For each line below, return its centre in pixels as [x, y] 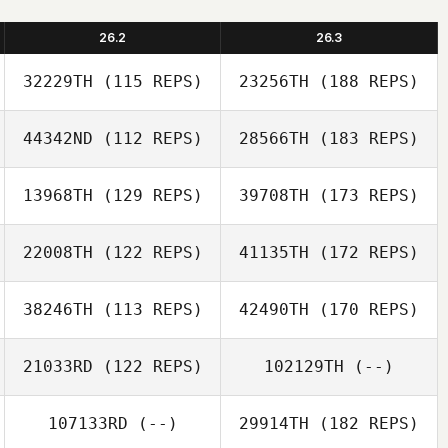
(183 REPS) [364, 138]
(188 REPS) [364, 81]
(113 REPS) [147, 309]
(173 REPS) [364, 195]
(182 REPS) [364, 423]
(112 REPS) [147, 138]
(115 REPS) [147, 81]
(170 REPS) [364, 309]
